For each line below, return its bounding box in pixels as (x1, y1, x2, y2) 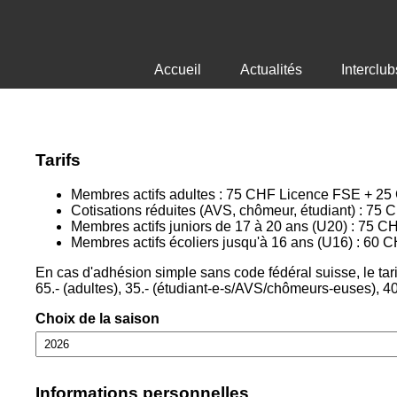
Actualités (239, 62, 302, 77)
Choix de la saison (35, 310, 160, 326)
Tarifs (35, 151, 81, 169)
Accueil (153, 62, 201, 77)
